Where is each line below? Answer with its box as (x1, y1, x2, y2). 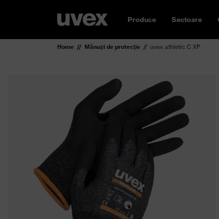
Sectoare (172, 15, 202, 24)
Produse (128, 15, 156, 24)
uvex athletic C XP (150, 43, 200, 50)
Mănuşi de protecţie (85, 43, 140, 50)
